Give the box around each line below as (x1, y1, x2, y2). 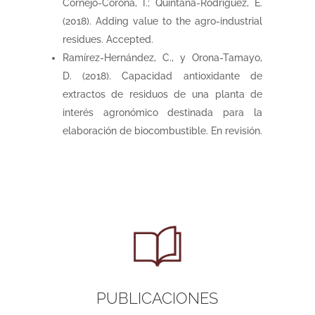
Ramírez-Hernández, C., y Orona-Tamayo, (62, 51, 263, 63)
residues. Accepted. (62, 33, 153, 45)
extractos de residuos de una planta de (62, 88, 263, 100)
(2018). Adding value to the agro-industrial (62, 15, 263, 27)
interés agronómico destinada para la (62, 106, 263, 118)
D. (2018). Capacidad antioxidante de (62, 70, 263, 82)
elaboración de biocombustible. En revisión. (62, 124, 262, 136)
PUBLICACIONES (96, 288, 219, 307)
